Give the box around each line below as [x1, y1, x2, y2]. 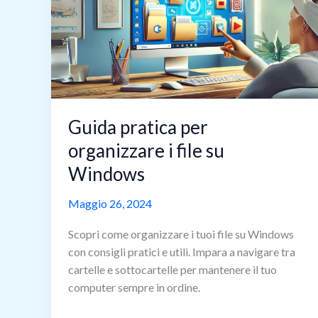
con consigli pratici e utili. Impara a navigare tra [68, 245, 295, 259]
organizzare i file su [68, 138, 224, 162]
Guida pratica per [68, 115, 208, 138]
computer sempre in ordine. [68, 280, 200, 295]
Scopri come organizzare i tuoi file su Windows [68, 227, 294, 241]
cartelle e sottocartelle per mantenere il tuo [68, 263, 277, 277]
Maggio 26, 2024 [68, 196, 152, 210]
